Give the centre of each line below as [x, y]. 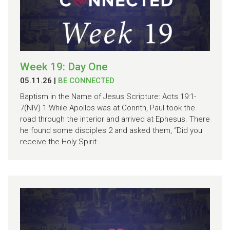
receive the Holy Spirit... [61, 141]
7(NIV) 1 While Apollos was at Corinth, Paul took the [108, 108]
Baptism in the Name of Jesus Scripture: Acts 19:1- [108, 96]
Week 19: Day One [64, 66]
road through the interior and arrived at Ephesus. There [115, 119]
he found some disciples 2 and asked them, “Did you [111, 130]
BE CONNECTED [86, 80]
